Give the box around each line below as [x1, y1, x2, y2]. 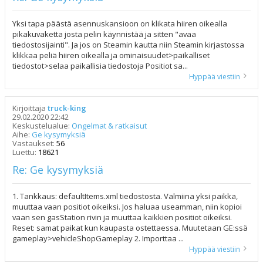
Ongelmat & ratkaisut [72, 120, 147, 131]
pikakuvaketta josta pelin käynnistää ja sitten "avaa [12, 29, 196, 40]
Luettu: [12, 147, 38, 158]
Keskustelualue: [12, 120, 72, 131]
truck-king [48, 103, 86, 114]
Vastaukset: [12, 138, 56, 149]
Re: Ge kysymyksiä [12, 163, 103, 177]
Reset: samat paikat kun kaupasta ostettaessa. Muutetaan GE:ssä [12, 222, 248, 234]
